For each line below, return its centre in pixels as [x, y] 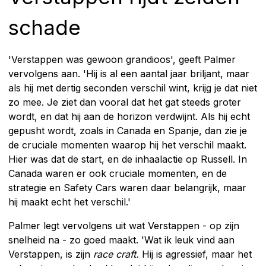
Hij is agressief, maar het [197, 254]
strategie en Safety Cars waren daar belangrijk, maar [127, 187]
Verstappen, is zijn [51, 254]
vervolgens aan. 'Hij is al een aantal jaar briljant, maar [129, 73]
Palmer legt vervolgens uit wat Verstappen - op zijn [124, 225]
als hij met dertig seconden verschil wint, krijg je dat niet [133, 88]
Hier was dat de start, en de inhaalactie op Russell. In [128, 159]
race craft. [118, 254]
